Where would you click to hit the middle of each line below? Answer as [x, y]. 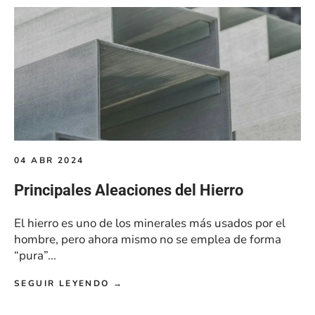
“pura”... [35, 256]
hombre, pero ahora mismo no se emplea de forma [148, 240]
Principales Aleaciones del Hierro [129, 191]
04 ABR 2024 [49, 161]
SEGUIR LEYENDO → [69, 284]
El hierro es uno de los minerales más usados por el [150, 224]
